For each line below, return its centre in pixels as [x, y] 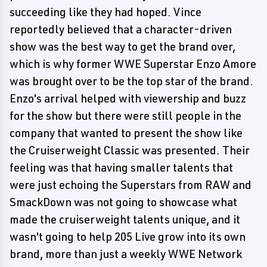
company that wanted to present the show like [126, 133]
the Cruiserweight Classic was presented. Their [130, 150]
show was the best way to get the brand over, [122, 46]
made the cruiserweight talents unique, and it [125, 219]
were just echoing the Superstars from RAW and [131, 185]
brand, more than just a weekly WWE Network [126, 254]
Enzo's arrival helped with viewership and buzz [128, 98]
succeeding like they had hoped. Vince [105, 12]
